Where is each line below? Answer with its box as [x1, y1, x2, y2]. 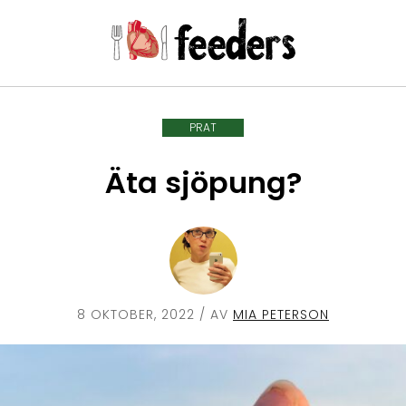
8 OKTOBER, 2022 [77, 305, 195, 324]
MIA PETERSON [233, 305, 329, 324]
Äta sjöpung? [104, 161, 302, 203]
